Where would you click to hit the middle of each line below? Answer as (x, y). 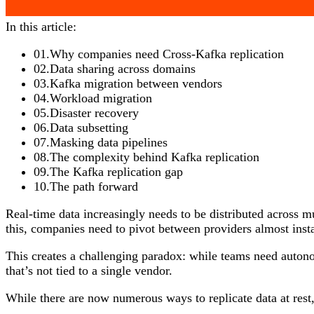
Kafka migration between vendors (136, 83)
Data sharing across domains (123, 68)
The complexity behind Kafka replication (155, 157)
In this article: (41, 26)
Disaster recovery (94, 112)
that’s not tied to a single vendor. (89, 270)
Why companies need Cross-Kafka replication (167, 54)
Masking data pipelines (109, 142)
